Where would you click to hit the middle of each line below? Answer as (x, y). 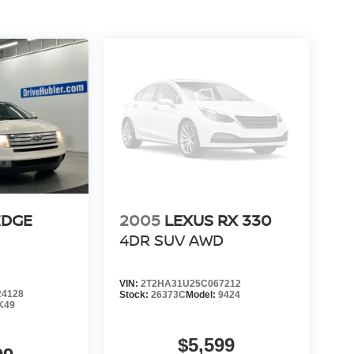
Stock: (135, 294)
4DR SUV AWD (171, 239)
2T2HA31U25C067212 (190, 283)
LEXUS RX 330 (218, 220)
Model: (201, 294)
